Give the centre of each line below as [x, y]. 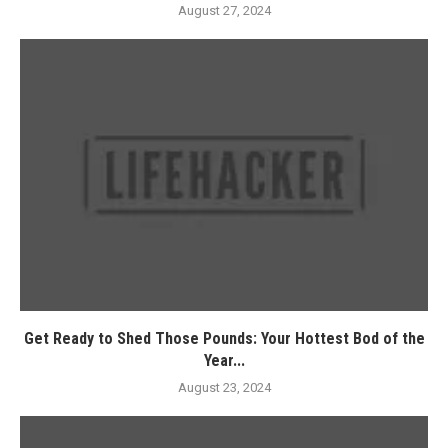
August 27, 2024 [224, 10]
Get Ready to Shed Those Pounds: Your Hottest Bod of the [224, 338]
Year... [224, 360]
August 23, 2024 [224, 387]
